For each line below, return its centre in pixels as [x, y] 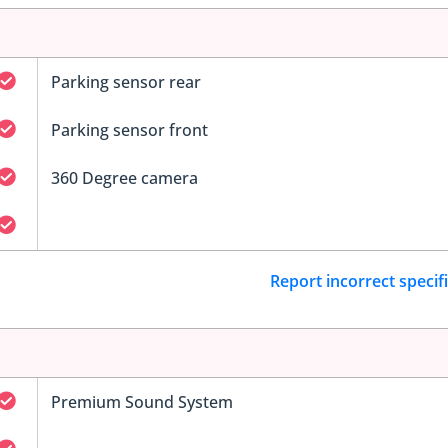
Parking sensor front [129, 129]
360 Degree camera [124, 177]
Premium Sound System [141, 402]
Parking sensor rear [125, 81]
